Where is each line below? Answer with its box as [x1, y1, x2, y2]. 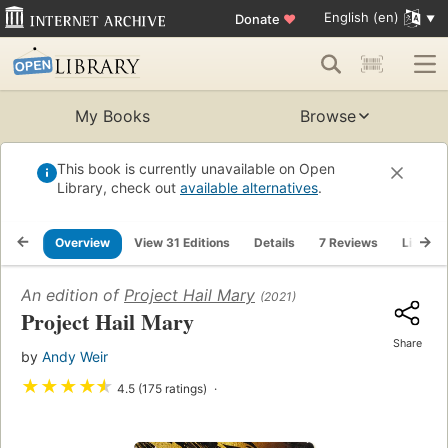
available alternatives [180, 179, 318, 197]
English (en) [323, 9, 399, 26]
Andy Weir [42, 348, 108, 366]
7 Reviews [319, 235, 378, 251]
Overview [55, 235, 110, 251]
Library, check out [57, 179, 180, 197]
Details [254, 235, 295, 251]
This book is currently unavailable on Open [57, 160, 335, 178]
